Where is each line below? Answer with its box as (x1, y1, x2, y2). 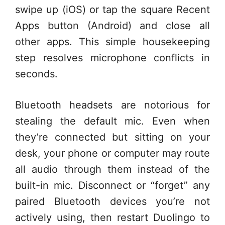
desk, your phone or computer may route (15, 147, 210, 159)
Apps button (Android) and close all (15, 19, 210, 32)
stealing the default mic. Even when (15, 115, 210, 127)
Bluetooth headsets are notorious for (15, 98, 210, 111)
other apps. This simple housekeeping (15, 35, 210, 48)
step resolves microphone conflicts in (15, 51, 210, 64)
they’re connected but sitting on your (15, 131, 210, 143)
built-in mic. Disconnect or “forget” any (15, 179, 210, 191)
